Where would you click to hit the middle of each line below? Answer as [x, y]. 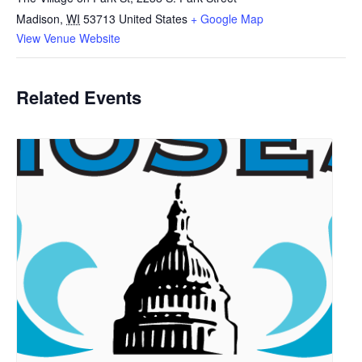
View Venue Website [68, 38]
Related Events [79, 97]
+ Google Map [227, 19]
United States [153, 19]
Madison [38, 19]
